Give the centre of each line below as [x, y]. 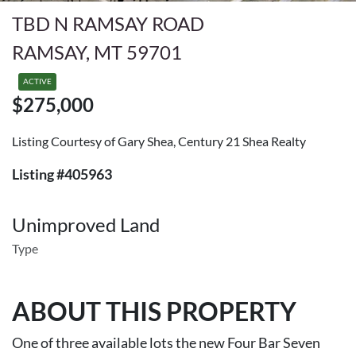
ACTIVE [37, 81]
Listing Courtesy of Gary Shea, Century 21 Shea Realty [159, 141]
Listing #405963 [62, 174]
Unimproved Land [86, 224]
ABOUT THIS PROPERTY [154, 311]
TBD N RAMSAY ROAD [108, 23]
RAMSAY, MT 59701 [97, 52]
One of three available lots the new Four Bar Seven [166, 343]
